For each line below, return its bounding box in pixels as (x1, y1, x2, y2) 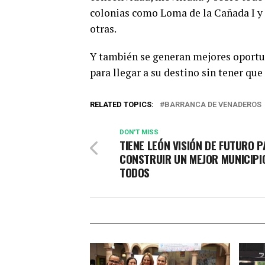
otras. (90, 22, 117, 36)
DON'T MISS (119, 128, 159, 137)
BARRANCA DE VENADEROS (164, 100, 261, 109)
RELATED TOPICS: (90, 100, 154, 109)
